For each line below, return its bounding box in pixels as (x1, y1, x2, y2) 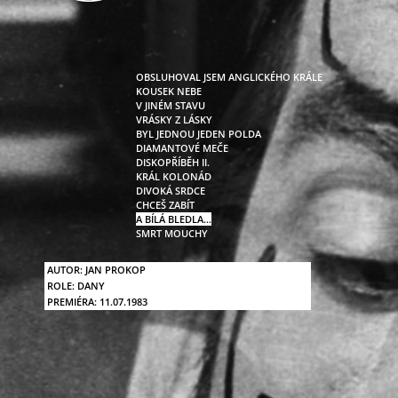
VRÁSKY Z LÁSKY (136, 113, 212, 126)
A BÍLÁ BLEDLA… (136, 212, 211, 226)
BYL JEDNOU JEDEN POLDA (136, 127, 261, 140)
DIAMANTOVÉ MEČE (136, 141, 228, 155)
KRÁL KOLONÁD (136, 170, 211, 183)
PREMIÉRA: (44, 295, 99, 308)
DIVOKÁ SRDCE (136, 184, 205, 197)
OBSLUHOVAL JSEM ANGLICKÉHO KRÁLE (136, 70, 322, 84)
